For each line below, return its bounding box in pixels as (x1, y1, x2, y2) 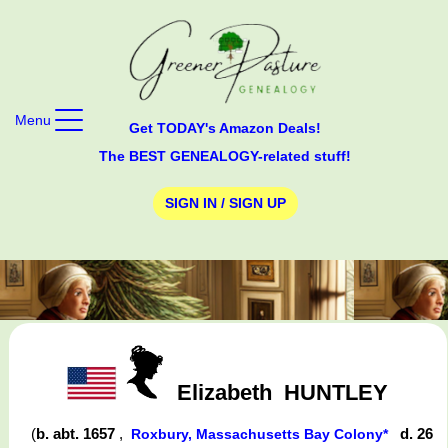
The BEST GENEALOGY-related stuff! (99, 147, 351, 164)
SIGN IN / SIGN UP (164, 195, 286, 212)
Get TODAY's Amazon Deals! (129, 119, 321, 136)
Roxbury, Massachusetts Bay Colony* (130, 426, 388, 443)
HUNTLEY (284, 379, 389, 405)
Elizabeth (177, 379, 273, 405)
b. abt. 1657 (35, 425, 119, 443)
